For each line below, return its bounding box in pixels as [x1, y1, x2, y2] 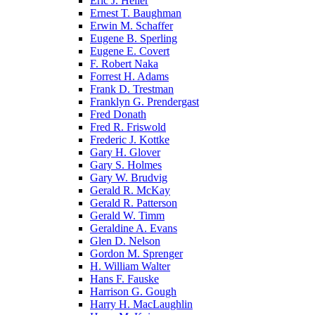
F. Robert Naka [90, 57, 158, 70]
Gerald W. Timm [90, 209, 165, 221]
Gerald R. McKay [90, 184, 170, 196]
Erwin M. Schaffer [90, 19, 173, 32]
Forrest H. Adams [90, 70, 169, 82]
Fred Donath [90, 108, 146, 120]
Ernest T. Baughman [90, 6, 181, 19]
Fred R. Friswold [90, 120, 166, 133]
